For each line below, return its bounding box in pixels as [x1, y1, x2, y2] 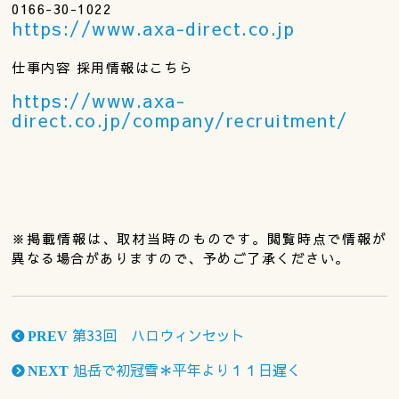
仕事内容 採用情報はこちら [12, 57, 209, 77]
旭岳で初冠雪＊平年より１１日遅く [69, 359, 302, 379]
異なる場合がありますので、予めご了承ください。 [12, 248, 350, 267]
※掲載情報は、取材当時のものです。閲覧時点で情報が [12, 228, 387, 248]
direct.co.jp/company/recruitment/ [12, 107, 348, 132]
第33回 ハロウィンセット [68, 324, 246, 345]
